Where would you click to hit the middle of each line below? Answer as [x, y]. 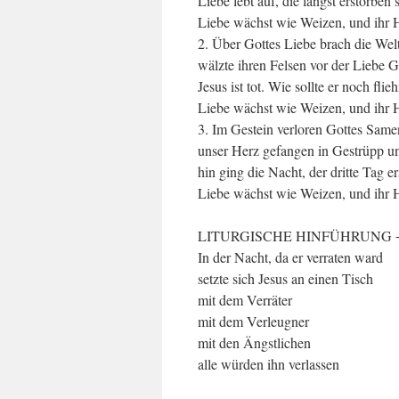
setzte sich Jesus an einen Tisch [285, 278]
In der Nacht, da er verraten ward [290, 257]
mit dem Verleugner [253, 321]
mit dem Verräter [245, 300]
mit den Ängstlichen [254, 342]
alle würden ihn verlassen [269, 364]
